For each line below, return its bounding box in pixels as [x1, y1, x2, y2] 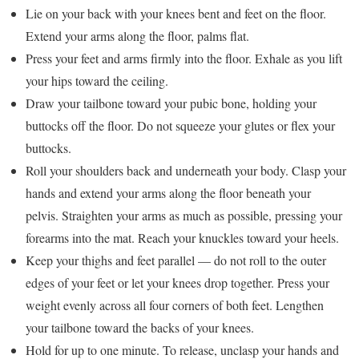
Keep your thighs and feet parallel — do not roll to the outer [26, 252, 326, 269]
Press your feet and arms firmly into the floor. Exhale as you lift [26, 50, 342, 67]
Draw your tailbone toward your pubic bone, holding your [26, 95, 317, 112]
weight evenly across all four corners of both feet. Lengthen [26, 296, 324, 314]
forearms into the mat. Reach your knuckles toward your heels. [26, 229, 339, 247]
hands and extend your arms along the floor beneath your [26, 184, 311, 202]
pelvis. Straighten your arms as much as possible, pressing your [26, 207, 342, 224]
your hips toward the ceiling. [26, 72, 168, 90]
